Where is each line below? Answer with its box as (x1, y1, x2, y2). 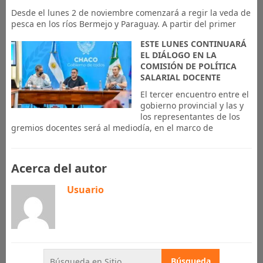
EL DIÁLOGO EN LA (140, 49, 217, 60)
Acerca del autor (11, 160, 107, 176)
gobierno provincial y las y (140, 100, 244, 111)
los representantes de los (140, 111, 240, 122)
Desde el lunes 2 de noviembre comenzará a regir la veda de (11, 7, 251, 18)
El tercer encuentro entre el (140, 89, 249, 100)
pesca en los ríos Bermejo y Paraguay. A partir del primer (11, 18, 236, 29)
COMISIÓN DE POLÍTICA (140, 60, 237, 72)
